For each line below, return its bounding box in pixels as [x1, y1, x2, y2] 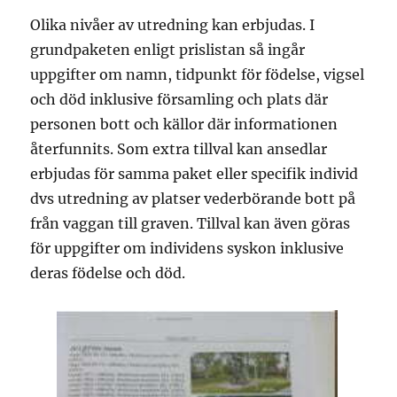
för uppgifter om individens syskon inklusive [30, 238, 345, 257]
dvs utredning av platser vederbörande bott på [30, 189, 356, 207]
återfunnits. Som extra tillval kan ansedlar [30, 139, 328, 158]
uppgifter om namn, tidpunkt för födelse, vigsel [30, 65, 365, 83]
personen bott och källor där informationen [30, 114, 339, 133]
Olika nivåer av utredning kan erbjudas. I [30, 15, 315, 34]
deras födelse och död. [30, 263, 186, 282]
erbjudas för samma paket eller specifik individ [30, 164, 359, 183]
